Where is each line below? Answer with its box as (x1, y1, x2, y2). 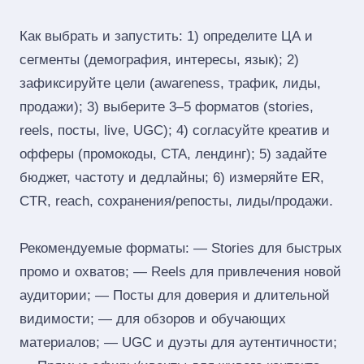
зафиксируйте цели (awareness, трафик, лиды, (19, 76, 321, 91)
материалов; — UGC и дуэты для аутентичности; (19, 335, 337, 350)
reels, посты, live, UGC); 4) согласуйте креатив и (19, 123, 330, 138)
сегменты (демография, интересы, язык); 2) (19, 52, 299, 67)
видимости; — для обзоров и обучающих (19, 311, 286, 327)
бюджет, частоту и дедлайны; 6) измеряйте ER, (19, 170, 324, 185)
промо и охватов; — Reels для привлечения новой (19, 264, 341, 279)
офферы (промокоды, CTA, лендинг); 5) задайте (19, 146, 327, 162)
